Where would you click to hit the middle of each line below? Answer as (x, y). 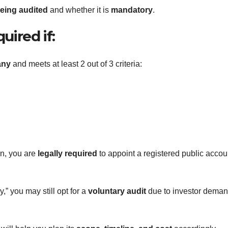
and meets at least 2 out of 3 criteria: (76, 64)
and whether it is (79, 10)
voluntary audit (117, 191)
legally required (67, 153)
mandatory (132, 10)
